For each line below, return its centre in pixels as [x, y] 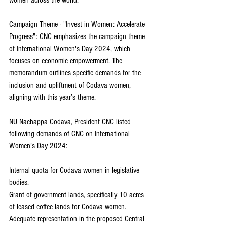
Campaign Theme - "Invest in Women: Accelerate [78, 24]
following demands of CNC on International [70, 134]
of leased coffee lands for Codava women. [68, 206]
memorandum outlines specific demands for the [76, 73]
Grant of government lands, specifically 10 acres [78, 194]
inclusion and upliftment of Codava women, [71, 85]
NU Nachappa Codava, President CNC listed [71, 121]
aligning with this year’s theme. [52, 97]
